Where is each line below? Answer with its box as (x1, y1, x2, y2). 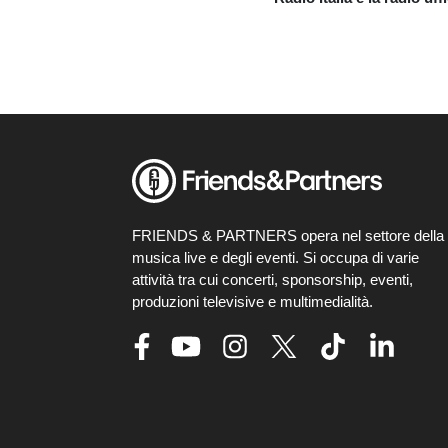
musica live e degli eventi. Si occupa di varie (132, 249, 420, 267)
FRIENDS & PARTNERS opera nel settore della (132, 227, 445, 245)
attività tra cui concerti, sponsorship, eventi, (132, 271, 414, 289)
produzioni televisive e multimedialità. (132, 293, 374, 311)
